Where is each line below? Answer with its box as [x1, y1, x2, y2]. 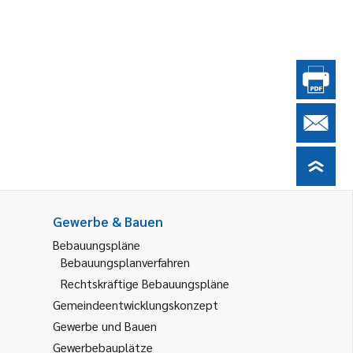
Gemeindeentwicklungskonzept [53, 296, 218, 313]
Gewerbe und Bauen [53, 318, 157, 334]
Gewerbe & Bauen [53, 213, 163, 230]
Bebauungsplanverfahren [61, 254, 190, 270]
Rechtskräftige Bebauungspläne [61, 275, 229, 292]
